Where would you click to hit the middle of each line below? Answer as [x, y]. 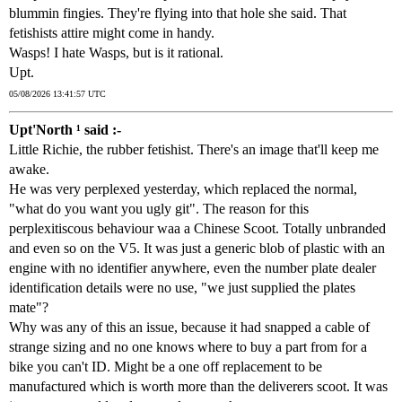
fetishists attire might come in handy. [112, 33]
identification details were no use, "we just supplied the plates [182, 288]
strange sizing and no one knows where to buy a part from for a [188, 347]
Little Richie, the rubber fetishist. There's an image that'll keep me [194, 150]
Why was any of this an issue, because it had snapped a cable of [189, 328]
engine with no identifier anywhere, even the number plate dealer [192, 268]
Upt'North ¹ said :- [65, 130]
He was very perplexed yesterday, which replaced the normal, [183, 189]
